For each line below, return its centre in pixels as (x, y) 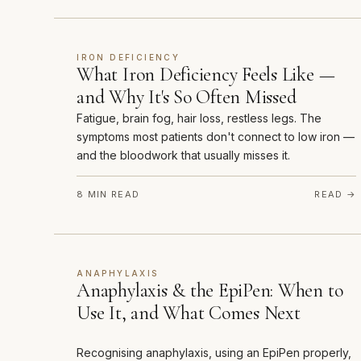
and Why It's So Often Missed (187, 98)
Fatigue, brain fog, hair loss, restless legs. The (199, 118)
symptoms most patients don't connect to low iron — (216, 137)
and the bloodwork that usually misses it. (184, 156)
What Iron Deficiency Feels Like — (206, 75)
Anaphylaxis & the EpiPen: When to (210, 291)
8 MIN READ (108, 195)
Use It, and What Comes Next (189, 313)
